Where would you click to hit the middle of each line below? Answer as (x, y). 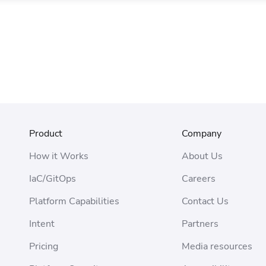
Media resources (217, 246)
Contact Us (205, 201)
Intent (42, 224)
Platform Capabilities (75, 201)
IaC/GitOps (53, 179)
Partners (200, 224)
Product (46, 134)
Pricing (44, 246)
